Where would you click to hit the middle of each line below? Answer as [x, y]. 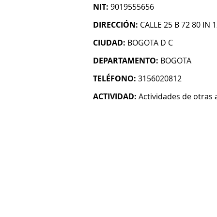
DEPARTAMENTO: [126, 61]
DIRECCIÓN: [116, 25]
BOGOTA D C [150, 43]
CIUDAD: [109, 43]
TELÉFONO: [115, 78]
